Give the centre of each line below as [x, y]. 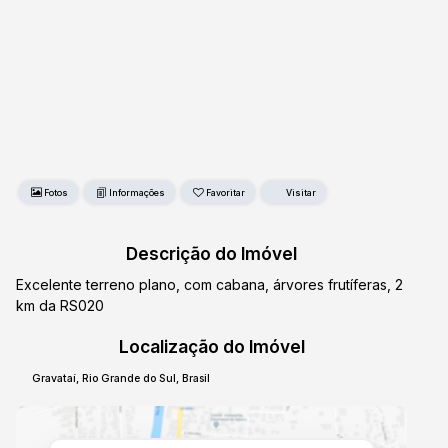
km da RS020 [60, 305]
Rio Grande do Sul [129, 378]
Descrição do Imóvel [211, 253]
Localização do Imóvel [211, 346]
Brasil [196, 378]
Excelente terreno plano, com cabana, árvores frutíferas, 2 [209, 284]
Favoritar [225, 192]
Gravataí [54, 378]
